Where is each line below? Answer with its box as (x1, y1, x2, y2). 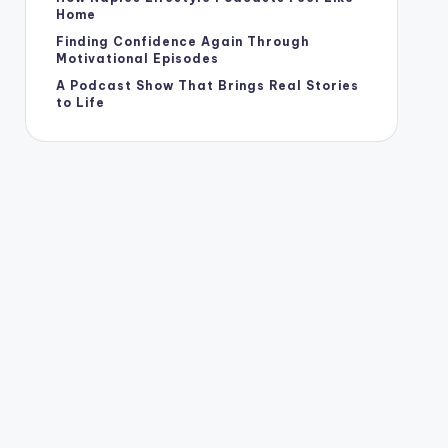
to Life (55, 95, 105, 110)
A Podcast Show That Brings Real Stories (55, 78, 359, 93)
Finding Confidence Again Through (55, 34, 310, 49)
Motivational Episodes (55, 51, 219, 66)
